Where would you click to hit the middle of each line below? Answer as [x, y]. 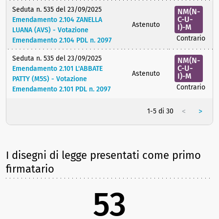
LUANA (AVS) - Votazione [50, 30]
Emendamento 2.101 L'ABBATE [57, 69]
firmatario [30, 169]
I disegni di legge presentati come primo [103, 155]
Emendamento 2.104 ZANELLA [57, 20]
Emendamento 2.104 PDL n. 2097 [62, 41]
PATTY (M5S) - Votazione [50, 79]
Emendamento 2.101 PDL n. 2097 [61, 89]
